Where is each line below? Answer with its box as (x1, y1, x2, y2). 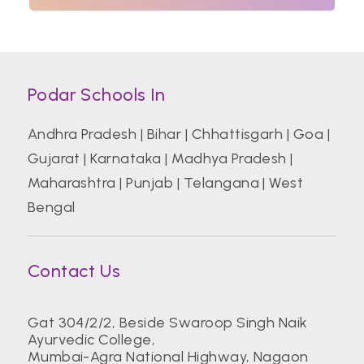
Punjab (126, 174, 174, 193)
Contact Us (27, 260, 121, 283)
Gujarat (27, 149, 80, 168)
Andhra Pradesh (27, 125, 137, 144)
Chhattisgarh (191, 125, 284, 144)
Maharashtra (27, 174, 116, 193)
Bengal (27, 198, 76, 217)
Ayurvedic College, (27, 331, 156, 349)
